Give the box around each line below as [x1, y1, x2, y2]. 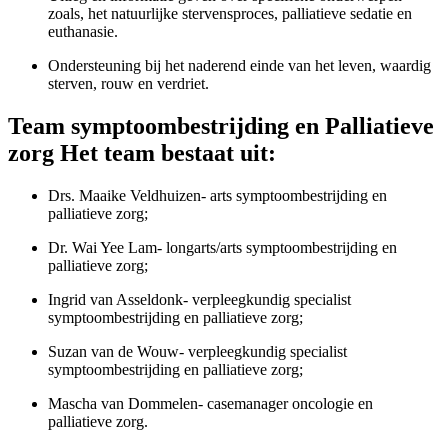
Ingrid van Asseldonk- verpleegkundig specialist [48, 291, 351, 309]
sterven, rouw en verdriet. [48, 75, 209, 93]
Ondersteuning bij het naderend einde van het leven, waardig [48, 57, 431, 75]
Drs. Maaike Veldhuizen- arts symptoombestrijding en [48, 187, 387, 205]
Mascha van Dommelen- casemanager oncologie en [48, 395, 373, 413]
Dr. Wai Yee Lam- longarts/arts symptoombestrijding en [48, 239, 397, 257]
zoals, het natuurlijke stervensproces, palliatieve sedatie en [48, 5, 412, 23]
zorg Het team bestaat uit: [8, 140, 276, 167]
